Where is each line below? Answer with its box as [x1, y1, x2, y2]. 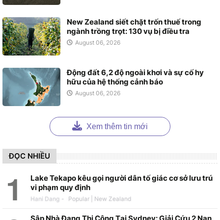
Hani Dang [30, 194, 59, 202]
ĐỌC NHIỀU [9, 151, 50, 161]
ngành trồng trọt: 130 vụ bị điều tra [67, 26, 190, 36]
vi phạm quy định [30, 182, 90, 192]
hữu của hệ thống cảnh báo [67, 77, 163, 86]
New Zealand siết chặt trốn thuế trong [67, 17, 201, 27]
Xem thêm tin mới [84, 122, 148, 131]
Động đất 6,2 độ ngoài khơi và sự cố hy [67, 67, 204, 77]
